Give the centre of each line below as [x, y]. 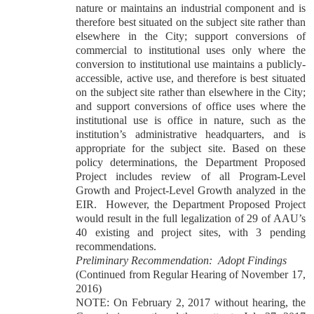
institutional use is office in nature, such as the [191, 120]
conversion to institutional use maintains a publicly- [191, 64]
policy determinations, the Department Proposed [191, 162]
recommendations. [116, 246]
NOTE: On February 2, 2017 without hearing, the [191, 302]
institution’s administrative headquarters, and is [191, 134]
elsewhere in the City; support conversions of [191, 36]
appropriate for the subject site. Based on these [191, 148]
